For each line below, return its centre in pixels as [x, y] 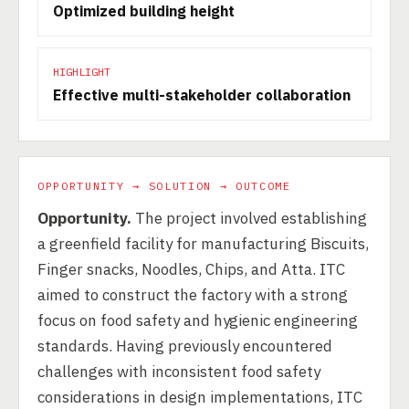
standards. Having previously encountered [185, 346]
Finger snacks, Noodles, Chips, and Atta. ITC [191, 269]
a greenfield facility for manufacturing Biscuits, [203, 244]
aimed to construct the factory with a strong [193, 295]
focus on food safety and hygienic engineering [198, 320]
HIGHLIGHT [82, 72]
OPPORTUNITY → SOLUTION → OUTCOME [164, 186]
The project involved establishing [249, 218]
